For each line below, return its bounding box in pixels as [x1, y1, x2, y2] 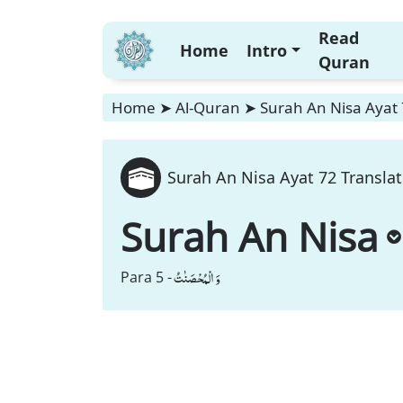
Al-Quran [175, 97, 240, 118]
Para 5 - [121, 267, 172, 287]
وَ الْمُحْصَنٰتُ [174, 264, 220, 290]
